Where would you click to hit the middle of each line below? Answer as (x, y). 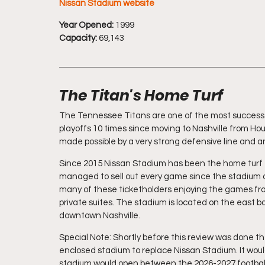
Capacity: (78, 38)
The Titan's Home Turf (141, 96)
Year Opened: (86, 25)
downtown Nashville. (100, 216)
